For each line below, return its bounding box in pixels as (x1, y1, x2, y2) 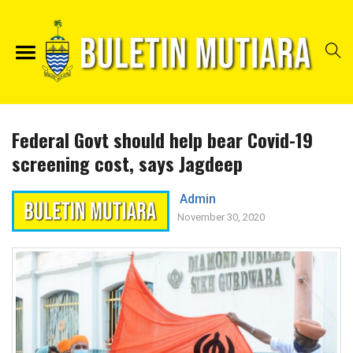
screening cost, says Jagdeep (12, 149, 243, 178)
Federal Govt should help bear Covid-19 (12, 125, 313, 154)
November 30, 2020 (177, 211, 265, 224)
